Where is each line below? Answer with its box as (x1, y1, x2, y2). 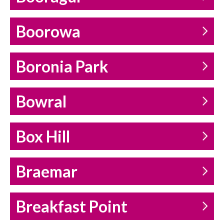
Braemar (16, 162, 77, 181)
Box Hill (16, 127, 70, 146)
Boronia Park (16, 57, 108, 76)
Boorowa (16, 22, 80, 41)
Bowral (16, 92, 66, 111)
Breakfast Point (16, 197, 127, 216)
